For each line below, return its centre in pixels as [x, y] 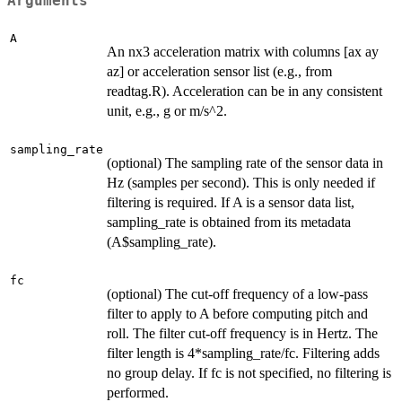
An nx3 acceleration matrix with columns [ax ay [243, 51]
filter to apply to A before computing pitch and [237, 313]
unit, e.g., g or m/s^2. [167, 110]
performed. [138, 392]
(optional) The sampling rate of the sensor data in [245, 162]
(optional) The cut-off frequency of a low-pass [237, 293]
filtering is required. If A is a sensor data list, [231, 202]
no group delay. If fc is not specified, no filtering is [249, 372]
